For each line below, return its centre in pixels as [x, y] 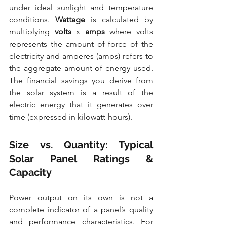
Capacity [30, 173]
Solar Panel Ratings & [81, 159]
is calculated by [119, 20]
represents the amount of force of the [81, 44]
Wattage [70, 20]
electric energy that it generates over [81, 105]
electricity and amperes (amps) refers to [81, 56]
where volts [129, 32]
